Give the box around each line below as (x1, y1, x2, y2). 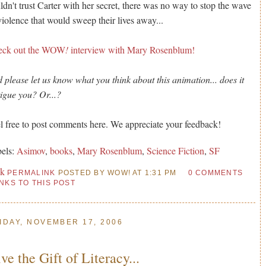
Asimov (17, 144, 46, 157)
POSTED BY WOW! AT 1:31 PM (55, 168, 177, 177)
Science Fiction (147, 144, 205, 157)
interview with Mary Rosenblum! (68, 43, 195, 56)
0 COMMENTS (188, 168, 243, 177)
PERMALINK (7, 168, 56, 177)
